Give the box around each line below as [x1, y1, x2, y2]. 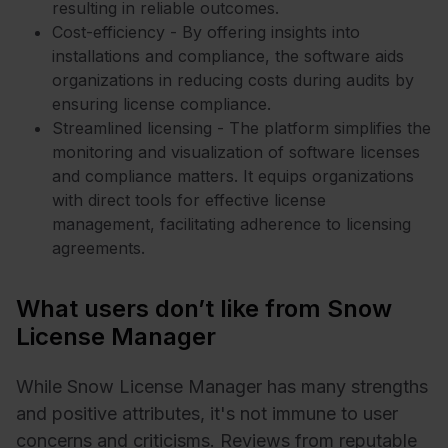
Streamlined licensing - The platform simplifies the [52, 117, 431, 138]
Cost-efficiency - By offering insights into [52, 21, 360, 42]
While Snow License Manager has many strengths [16, 376, 428, 398]
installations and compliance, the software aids [52, 45, 404, 66]
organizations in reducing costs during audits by [52, 69, 414, 90]
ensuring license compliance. [52, 93, 271, 114]
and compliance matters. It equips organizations [52, 165, 414, 186]
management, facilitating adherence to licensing [52, 213, 411, 234]
